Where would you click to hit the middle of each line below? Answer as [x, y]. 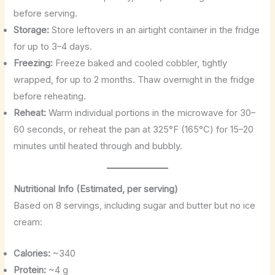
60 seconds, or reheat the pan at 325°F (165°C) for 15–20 [134, 129]
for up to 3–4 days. [53, 46]
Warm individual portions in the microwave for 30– [151, 113]
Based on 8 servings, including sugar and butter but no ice [135, 206]
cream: [28, 223]
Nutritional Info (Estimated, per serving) [96, 189]
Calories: [32, 253]
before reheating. [50, 96]
